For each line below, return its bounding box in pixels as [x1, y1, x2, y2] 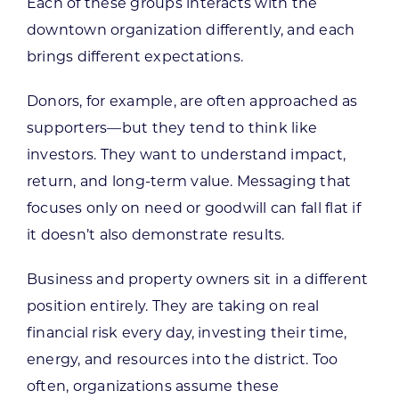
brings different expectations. [26, 47, 244, 65]
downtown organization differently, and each [26, 20, 355, 38]
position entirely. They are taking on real [26, 297, 320, 314]
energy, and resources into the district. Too [26, 350, 338, 368]
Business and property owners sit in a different [26, 270, 369, 288]
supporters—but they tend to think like [26, 118, 318, 136]
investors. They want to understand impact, [26, 145, 346, 163]
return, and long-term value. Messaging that [26, 172, 352, 190]
